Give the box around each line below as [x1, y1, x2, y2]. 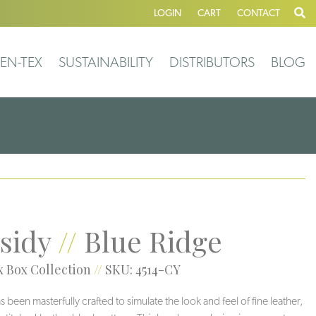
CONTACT [237, 7, 280, 18]
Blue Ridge [83, 222, 222, 260]
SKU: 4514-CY [104, 261, 181, 278]
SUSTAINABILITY [59, 54, 153, 71]
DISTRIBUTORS [169, 54, 255, 71]
